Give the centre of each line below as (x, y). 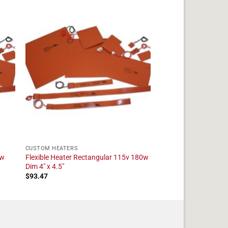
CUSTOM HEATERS (52, 149)
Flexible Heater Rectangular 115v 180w (87, 158)
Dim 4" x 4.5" (45, 167)
